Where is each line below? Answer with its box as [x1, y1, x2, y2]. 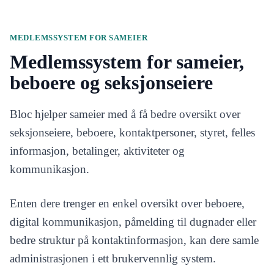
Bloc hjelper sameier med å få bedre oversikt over [10, 108, 240, 120]
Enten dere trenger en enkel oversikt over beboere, [10, 197, 245, 210]
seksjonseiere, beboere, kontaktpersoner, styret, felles [10, 126, 255, 139]
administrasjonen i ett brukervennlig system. [10, 252, 216, 265]
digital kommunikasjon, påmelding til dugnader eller [10, 215, 256, 228]
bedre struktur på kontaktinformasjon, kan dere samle [10, 234, 259, 246]
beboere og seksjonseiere [10, 72, 213, 94]
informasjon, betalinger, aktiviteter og [10, 144, 185, 157]
